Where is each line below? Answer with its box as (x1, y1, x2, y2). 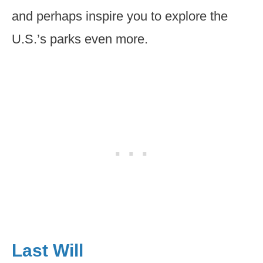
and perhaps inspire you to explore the (12, 9, 228, 23)
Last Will (12, 241, 83, 260)
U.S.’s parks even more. (12, 32, 148, 46)
